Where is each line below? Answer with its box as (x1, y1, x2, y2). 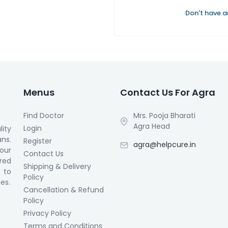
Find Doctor (23, 110, 64, 121)
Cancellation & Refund (23, 185, 104, 195)
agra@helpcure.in (133, 139, 196, 150)
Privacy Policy (23, 208, 71, 218)
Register (23, 136, 52, 146)
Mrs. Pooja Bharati (133, 110, 195, 121)
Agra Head (133, 121, 170, 131)
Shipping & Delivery (23, 161, 91, 172)
